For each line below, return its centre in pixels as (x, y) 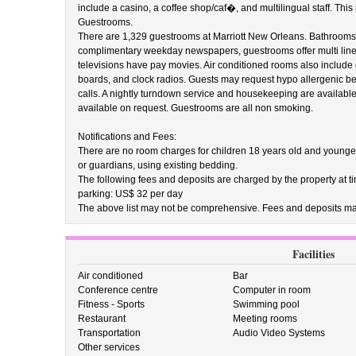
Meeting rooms (265, 319)
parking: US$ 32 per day (130, 194)
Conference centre (118, 290)
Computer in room (272, 290)
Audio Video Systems (279, 333)
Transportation (109, 333)
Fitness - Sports (111, 304)
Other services (108, 347)
